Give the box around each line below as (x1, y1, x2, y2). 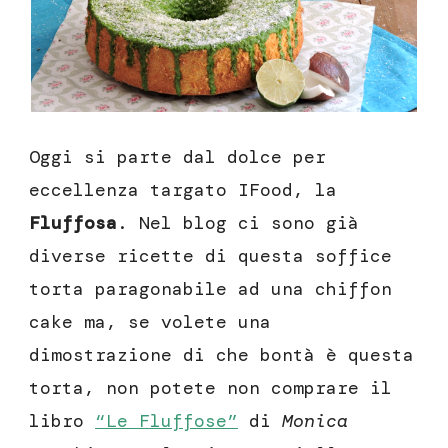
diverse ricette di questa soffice (29, 243, 392, 268)
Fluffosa (29, 210, 117, 235)
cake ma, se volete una (29, 309, 271, 334)
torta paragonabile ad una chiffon (29, 276, 392, 301)
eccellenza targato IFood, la (29, 177, 337, 202)
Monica (282, 408, 348, 433)
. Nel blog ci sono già (117, 210, 359, 235)
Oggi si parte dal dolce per (29, 144, 326, 169)
